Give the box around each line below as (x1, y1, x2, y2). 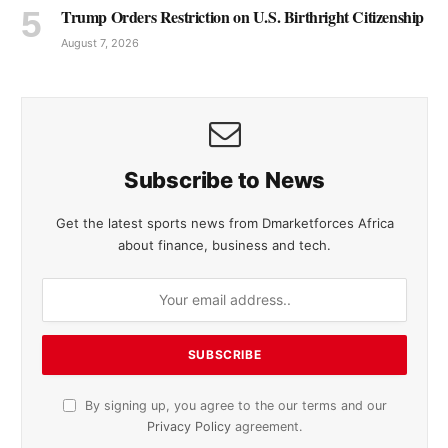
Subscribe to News (123, 166, 326, 193)
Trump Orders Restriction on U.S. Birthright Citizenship (61, 4, 424, 28)
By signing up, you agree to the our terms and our (80, 397, 387, 413)
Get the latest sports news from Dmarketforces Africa (55, 214, 394, 231)
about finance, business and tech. (118, 236, 331, 253)
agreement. (231, 418, 302, 434)
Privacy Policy (147, 418, 231, 434)
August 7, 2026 (61, 35, 139, 50)
